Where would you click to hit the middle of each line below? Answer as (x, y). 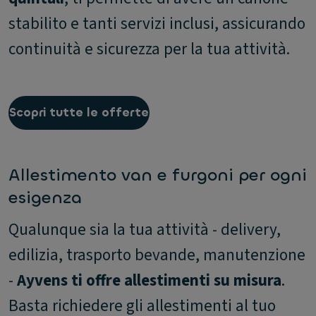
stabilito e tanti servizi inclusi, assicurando (157, 23)
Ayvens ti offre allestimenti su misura (149, 280)
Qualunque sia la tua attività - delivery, (145, 229)
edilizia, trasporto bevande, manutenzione (157, 255)
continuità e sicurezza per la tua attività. (149, 49)
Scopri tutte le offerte (79, 112)
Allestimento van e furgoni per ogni (158, 175)
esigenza (45, 197)
